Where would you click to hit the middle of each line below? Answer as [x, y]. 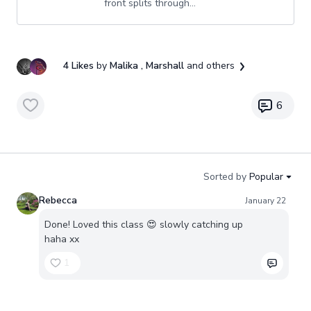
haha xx [62, 239]
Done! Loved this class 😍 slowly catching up [144, 225]
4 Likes [80, 66]
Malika [124, 66]
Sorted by [225, 177]
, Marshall [164, 66]
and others [211, 66]
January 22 [266, 201]
